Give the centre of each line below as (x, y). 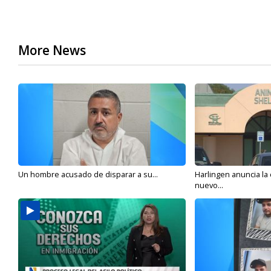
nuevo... (209, 185)
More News (52, 51)
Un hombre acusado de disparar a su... (88, 175)
